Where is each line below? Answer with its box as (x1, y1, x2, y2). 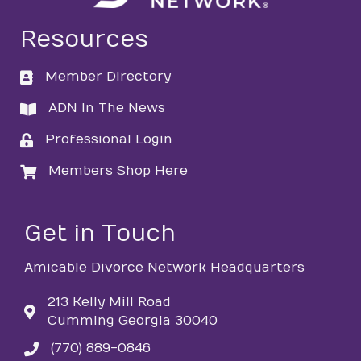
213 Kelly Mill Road (48, 295, 171, 310)
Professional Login (45, 132, 172, 147)
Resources (20, 27, 148, 54)
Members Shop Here (48, 164, 188, 179)
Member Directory (45, 69, 171, 85)
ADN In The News (48, 101, 165, 116)
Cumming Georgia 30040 (48, 313, 218, 329)
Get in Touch (24, 221, 176, 248)
